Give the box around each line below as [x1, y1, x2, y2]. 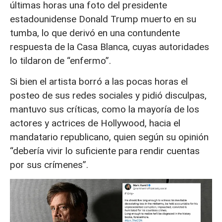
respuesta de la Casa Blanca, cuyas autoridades [10, 41, 209, 53]
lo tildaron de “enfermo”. [10, 55, 111, 66]
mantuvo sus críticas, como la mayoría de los [10, 103, 199, 115]
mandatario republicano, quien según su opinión [10, 131, 209, 143]
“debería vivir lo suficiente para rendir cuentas [10, 145, 200, 157]
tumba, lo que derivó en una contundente [10, 27, 180, 39]
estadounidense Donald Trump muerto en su [10, 13, 196, 25]
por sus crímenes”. [10, 159, 88, 170]
